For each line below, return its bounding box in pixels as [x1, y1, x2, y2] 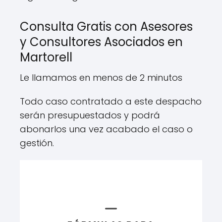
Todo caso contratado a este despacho [20, 95, 202, 108]
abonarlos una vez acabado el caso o [20, 122, 193, 135]
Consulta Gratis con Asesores [20, 18, 193, 35]
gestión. [20, 136, 54, 149]
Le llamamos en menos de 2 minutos [20, 71, 182, 84]
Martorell [20, 49, 72, 65]
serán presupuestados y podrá [20, 109, 160, 121]
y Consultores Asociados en [20, 33, 183, 50]
